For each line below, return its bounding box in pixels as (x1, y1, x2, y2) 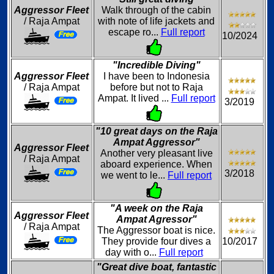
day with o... (105, 247, 159, 257)
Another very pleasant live (100, 148, 213, 158)
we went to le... (101, 170, 168, 180)
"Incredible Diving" (112, 60, 201, 70)
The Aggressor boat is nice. (97, 225, 215, 235)
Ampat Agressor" (116, 214, 197, 224)
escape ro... (108, 27, 161, 37)
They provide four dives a (102, 236, 211, 246)
